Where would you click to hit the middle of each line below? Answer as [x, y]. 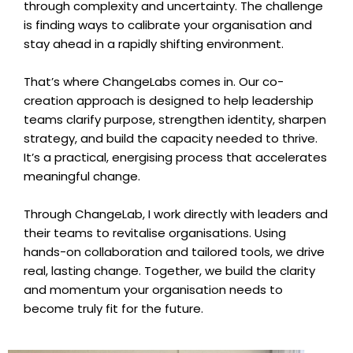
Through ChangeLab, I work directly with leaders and [176, 214]
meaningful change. [82, 176]
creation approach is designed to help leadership [169, 100]
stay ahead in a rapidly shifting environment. [154, 44]
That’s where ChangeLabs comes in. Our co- [154, 82]
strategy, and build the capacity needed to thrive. [171, 138]
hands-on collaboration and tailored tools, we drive [174, 252]
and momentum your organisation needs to [153, 290]
